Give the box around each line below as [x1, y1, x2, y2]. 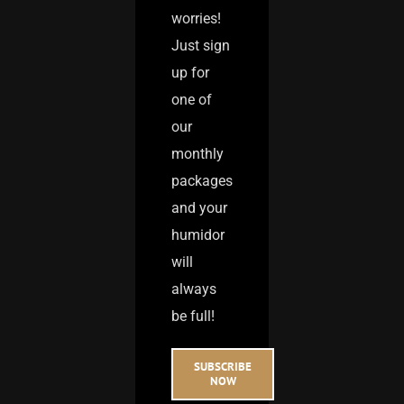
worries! [171, 9, 221, 27]
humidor [171, 225, 225, 243]
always [171, 280, 216, 298]
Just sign [171, 36, 230, 54]
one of [171, 90, 212, 108]
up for [171, 63, 209, 81]
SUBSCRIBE [194, 358, 252, 374]
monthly [171, 144, 224, 162]
